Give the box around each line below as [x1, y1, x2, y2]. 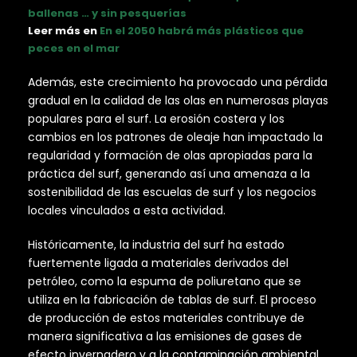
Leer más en [28, 22, 100, 38]
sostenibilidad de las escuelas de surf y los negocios [28, 183, 316, 200]
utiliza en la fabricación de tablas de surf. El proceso [28, 291, 316, 308]
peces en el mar [28, 40, 120, 56]
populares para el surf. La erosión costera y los [28, 110, 284, 127]
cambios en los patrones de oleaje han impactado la [28, 128, 323, 145]
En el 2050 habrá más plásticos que [100, 22, 304, 38]
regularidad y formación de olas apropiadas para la [28, 147, 312, 163]
